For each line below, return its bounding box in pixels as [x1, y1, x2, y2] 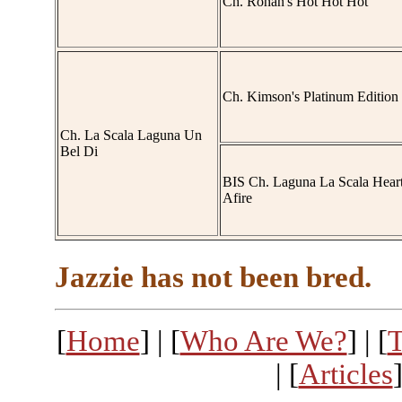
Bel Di [60, 144, 98, 159]
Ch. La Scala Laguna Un [60, 127, 202, 143]
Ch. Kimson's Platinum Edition [223, 89, 398, 104]
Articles [298, 358, 393, 390]
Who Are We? [179, 325, 347, 357]
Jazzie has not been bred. [55, 261, 371, 293]
